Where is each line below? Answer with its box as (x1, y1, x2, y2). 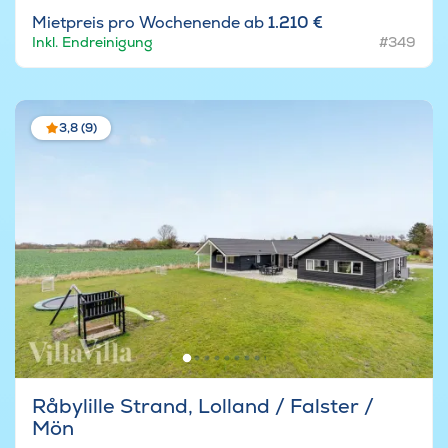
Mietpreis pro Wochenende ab (32, 11, 268, 33)
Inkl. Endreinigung (32, 32, 153, 51)
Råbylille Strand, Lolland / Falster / (32, 392, 374, 419)
